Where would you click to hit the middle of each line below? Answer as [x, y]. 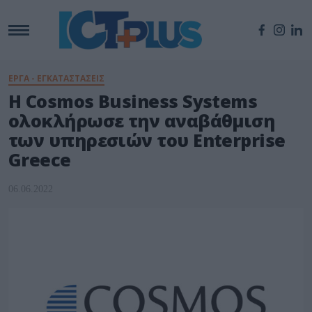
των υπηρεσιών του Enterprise [147, 140]
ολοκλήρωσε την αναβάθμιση [142, 121]
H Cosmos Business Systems [133, 101]
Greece [40, 160]
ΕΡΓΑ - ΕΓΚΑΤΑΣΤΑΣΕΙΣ [56, 79]
